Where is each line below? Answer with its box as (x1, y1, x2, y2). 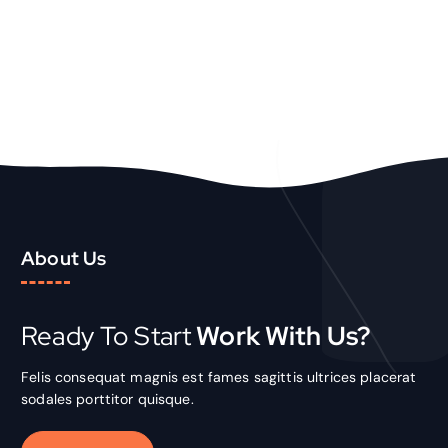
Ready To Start (21, 318, 192, 354)
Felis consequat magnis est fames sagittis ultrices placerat (21, 368, 417, 387)
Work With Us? (191, 318, 372, 354)
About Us (21, 244, 107, 271)
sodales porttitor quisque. (21, 390, 194, 409)
